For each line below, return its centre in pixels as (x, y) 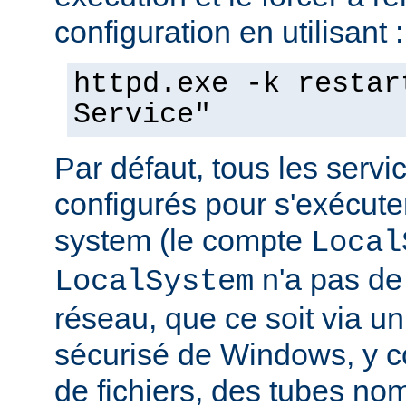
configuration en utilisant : (229, 31)
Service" (142, 115)
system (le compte (183, 240)
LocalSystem (154, 281)
